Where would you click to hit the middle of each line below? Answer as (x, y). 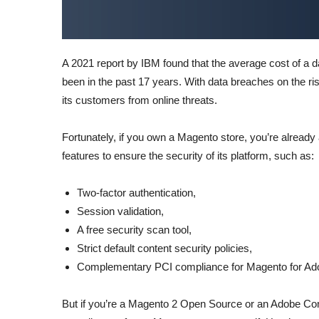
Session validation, (120, 211)
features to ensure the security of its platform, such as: (188, 156)
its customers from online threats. (140, 100)
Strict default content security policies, (164, 249)
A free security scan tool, (134, 230)
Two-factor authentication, (136, 193)
